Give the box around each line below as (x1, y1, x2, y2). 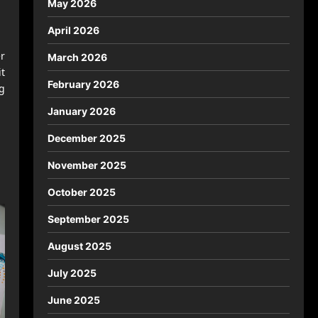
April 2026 (47, 24, 99, 36)
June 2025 (47, 294, 100, 306)
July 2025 (47, 267, 97, 279)
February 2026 (47, 78, 119, 90)
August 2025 (47, 240, 111, 252)
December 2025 (47, 132, 126, 144)
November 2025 (47, 159, 126, 171)
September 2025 (47, 213, 129, 225)
